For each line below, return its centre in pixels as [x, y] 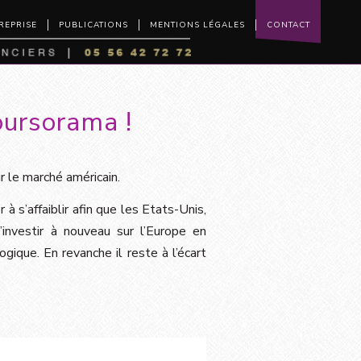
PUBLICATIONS [93, 25]
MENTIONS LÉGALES [197, 25]
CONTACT [288, 25]
